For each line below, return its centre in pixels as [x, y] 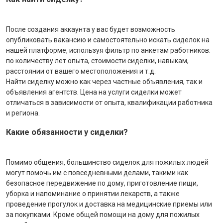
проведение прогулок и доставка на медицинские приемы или [109, 204]
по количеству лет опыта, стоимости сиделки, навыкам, [97, 60]
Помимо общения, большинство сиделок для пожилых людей [107, 162]
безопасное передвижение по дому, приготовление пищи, [102, 183]
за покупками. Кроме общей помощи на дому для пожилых [103, 214]
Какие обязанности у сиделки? [67, 132]
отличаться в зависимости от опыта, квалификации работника [109, 102]
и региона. [23, 113]
